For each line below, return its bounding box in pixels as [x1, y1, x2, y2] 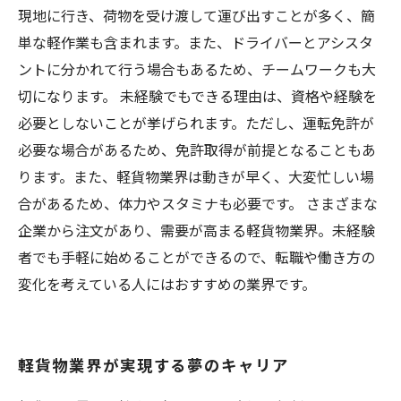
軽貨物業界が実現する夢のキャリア [18, 353, 290, 376]
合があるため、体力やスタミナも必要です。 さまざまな [18, 192, 378, 214]
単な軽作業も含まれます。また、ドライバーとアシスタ [18, 31, 373, 53]
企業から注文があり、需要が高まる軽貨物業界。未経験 [18, 219, 375, 241]
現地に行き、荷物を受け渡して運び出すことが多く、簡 [18, 4, 375, 26]
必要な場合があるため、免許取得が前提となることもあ [18, 139, 376, 160]
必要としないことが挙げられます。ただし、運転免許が [18, 112, 374, 133]
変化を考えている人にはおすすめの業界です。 [18, 273, 316, 294]
